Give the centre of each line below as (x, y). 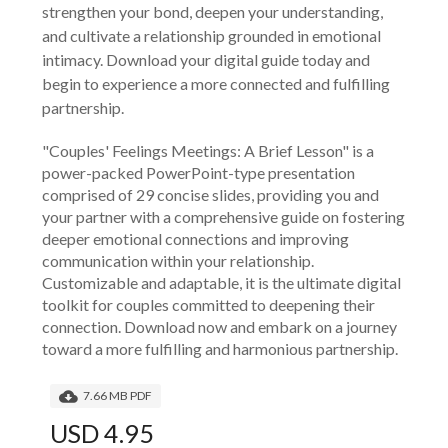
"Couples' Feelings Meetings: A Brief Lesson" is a (208, 151)
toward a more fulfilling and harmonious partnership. (220, 349)
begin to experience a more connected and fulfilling (216, 84)
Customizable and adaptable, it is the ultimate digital (221, 283)
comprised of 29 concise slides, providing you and (210, 195)
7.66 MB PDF (117, 396)
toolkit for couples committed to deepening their (208, 305)
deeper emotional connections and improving (195, 239)
